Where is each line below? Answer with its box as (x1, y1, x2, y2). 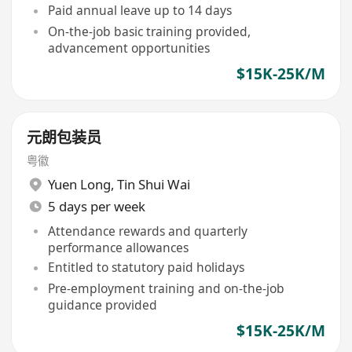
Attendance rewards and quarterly (47, 222, 247, 240)
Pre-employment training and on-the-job (47, 279, 284, 297)
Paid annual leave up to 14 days (47, 2, 232, 20)
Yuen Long (47, 175, 111, 194)
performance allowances (47, 238, 189, 256)
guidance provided (47, 295, 157, 313)
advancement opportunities (47, 38, 210, 57)
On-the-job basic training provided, (47, 22, 251, 40)
